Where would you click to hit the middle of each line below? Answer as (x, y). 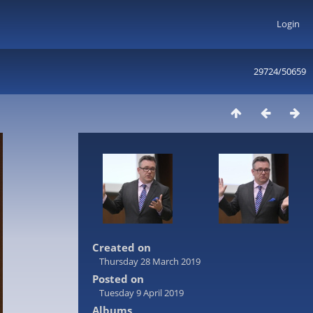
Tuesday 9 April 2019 (141, 293)
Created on (122, 247)
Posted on (118, 279)
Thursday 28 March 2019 (150, 261)
